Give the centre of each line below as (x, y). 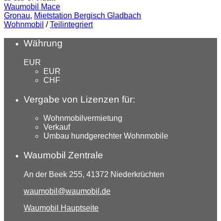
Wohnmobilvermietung (83, 118)
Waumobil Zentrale (63, 155)
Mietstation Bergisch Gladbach (88, 15)
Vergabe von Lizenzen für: (79, 99)
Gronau (17, 15)
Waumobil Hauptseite (61, 208)
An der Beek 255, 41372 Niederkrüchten (94, 174)
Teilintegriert (71, 24)
